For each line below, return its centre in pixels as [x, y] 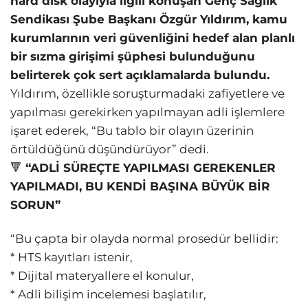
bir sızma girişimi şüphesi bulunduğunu [133, 57]
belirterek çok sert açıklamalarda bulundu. [140, 75]
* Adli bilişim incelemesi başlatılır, [108, 295]
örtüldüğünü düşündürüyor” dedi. [110, 150]
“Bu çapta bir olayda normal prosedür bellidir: [144, 239]
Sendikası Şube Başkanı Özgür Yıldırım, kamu [149, 20]
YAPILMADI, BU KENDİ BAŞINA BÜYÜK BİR [140, 187]
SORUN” [35, 205]
